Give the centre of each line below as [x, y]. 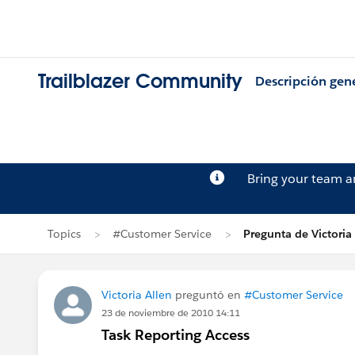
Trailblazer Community [140, 82]
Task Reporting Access [176, 335]
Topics [64, 234]
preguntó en [208, 295]
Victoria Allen [137, 295]
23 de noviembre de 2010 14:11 [171, 313]
